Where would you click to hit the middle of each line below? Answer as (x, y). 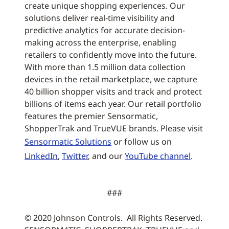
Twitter (75, 156)
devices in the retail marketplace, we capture (111, 79)
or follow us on (142, 142)
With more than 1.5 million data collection (105, 67)
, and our (106, 156)
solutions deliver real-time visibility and (100, 18)
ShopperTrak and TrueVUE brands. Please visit (114, 128)
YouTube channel (158, 156)
